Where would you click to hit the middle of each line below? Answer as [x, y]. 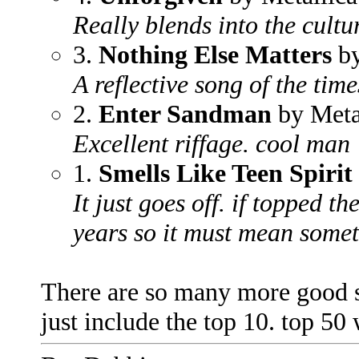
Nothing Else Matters [215, 54]
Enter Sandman [185, 114]
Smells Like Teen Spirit [226, 173]
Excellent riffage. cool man [212, 143]
